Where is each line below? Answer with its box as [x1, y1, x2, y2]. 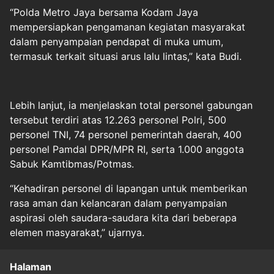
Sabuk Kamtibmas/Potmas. [10, 157, 134, 170]
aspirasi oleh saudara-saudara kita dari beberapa [10, 211, 237, 224]
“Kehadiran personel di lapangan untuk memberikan [10, 182, 247, 194]
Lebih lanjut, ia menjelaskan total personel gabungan [10, 98, 253, 111]
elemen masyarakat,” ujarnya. [10, 226, 144, 239]
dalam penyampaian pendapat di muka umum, [10, 35, 223, 48]
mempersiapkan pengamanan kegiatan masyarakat [10, 20, 245, 33]
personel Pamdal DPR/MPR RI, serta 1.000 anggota [10, 143, 244, 155]
